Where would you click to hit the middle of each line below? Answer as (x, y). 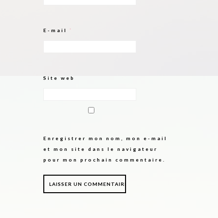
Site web (59, 78)
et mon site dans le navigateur (100, 149)
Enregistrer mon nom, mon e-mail (105, 138)
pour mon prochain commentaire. (104, 160)
